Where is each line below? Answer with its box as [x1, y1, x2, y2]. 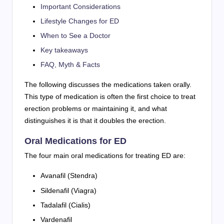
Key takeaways [40, 46, 88, 54]
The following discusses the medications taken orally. [24, 80, 191, 89]
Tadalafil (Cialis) [40, 200, 90, 209]
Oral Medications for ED [24, 135, 126, 146]
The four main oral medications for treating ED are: [24, 151, 185, 160]
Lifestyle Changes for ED [40, 17, 119, 25]
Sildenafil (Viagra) [40, 186, 96, 194]
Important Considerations [40, 2, 120, 10]
